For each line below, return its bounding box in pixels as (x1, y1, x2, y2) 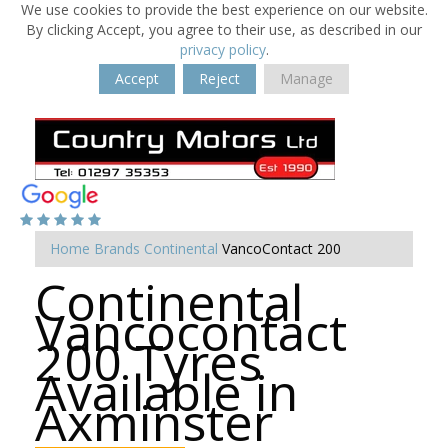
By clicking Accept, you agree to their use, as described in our (26, 20, 422, 39)
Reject (199, 69, 240, 88)
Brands (94, 239, 140, 258)
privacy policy (179, 40, 266, 59)
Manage (280, 69, 333, 88)
